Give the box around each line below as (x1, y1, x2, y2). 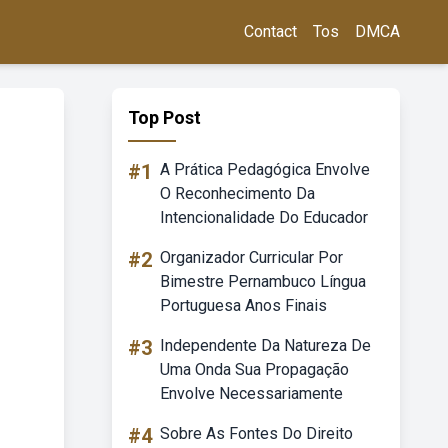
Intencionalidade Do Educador (160, 208, 368, 227)
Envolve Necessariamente (160, 384, 343, 403)
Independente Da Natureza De (160, 336, 371, 355)
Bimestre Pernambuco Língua (160, 272, 366, 291)
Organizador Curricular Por (160, 248, 343, 267)
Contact (244, 22, 297, 41)
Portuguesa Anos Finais (160, 296, 327, 315)
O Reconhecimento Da (160, 184, 315, 203)
